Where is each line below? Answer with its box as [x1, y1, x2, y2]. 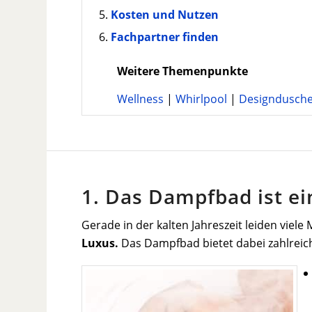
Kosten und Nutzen [111, 7, 219, 23]
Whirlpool [175, 91, 228, 107]
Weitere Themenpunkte [117, 63, 249, 79]
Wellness [117, 91, 164, 107]
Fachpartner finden [111, 29, 219, 45]
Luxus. [81, 235, 119, 251]
